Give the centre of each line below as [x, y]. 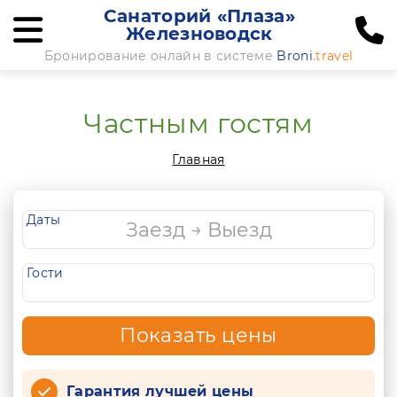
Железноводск [199, 34]
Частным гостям [198, 124]
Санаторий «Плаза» [199, 16]
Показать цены [198, 335]
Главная [198, 160]
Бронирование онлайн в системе [160, 56]
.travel [333, 56]
